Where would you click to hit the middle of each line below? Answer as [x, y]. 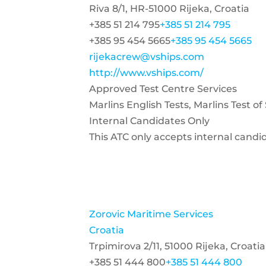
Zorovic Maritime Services [151, 214]
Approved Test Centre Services [163, 89]
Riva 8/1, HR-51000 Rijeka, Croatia [169, 9]
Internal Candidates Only [149, 121]
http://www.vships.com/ [146, 73]
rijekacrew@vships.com [147, 57]
